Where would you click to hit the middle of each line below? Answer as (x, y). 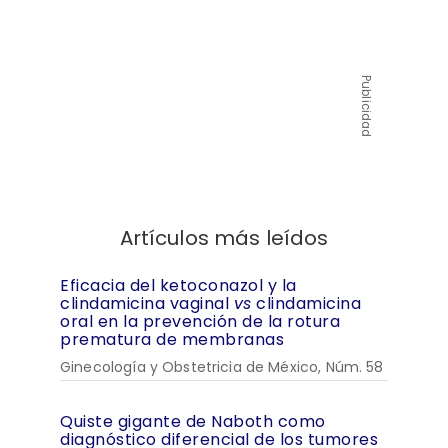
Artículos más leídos (224, 238)
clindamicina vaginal (147, 303)
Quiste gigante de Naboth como (193, 421)
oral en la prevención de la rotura (200, 321)
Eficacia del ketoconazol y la (178, 285)
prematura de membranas (172, 339)
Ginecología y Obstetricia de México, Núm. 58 (222, 367)
